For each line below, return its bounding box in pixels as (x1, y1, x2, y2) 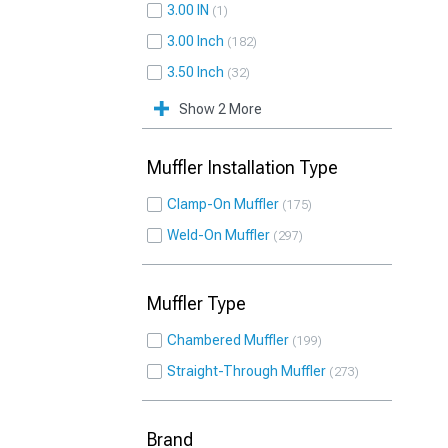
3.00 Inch (167, 33, 224, 49)
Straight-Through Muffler (167, 363, 326, 379)
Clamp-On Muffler (167, 196, 279, 212)
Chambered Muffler (167, 332, 289, 348)
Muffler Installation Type (147, 157, 338, 178)
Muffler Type (147, 293, 246, 314)
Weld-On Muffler (167, 227, 270, 243)
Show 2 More (179, 101, 262, 117)
